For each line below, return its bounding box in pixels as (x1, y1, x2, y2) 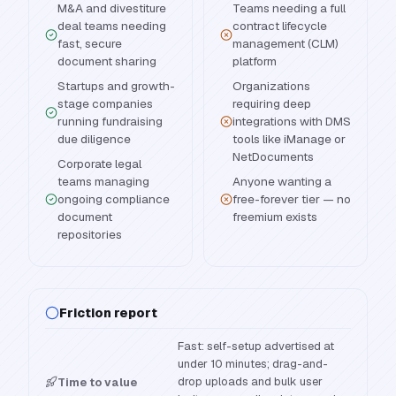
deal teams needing (57, 18, 166, 34)
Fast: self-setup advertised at (178, 339, 334, 354)
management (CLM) (232, 35, 339, 51)
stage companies (57, 95, 153, 111)
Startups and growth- (57, 78, 175, 94)
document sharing (57, 53, 156, 69)
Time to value (57, 374, 137, 390)
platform (232, 53, 277, 69)
